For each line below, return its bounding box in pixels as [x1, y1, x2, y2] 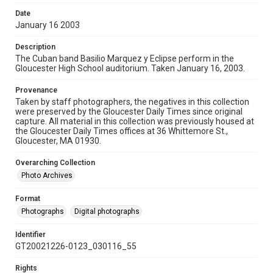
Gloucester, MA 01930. [15, 136, 101, 146]
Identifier [15, 230, 46, 239]
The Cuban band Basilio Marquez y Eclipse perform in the [15, 54, 234, 63]
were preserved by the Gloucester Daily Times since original [15, 107, 243, 116]
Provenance [15, 86, 57, 94]
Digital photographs [74, 207, 140, 216]
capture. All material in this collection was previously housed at [15, 116, 254, 126]
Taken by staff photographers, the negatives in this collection [15, 97, 249, 107]
